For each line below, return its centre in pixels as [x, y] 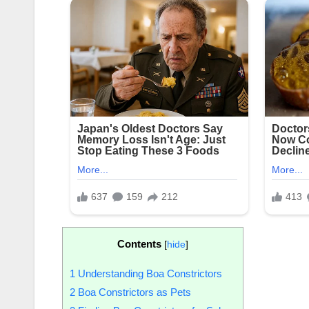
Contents [139, 243]
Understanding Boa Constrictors [149, 273]
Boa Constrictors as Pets [133, 292]
